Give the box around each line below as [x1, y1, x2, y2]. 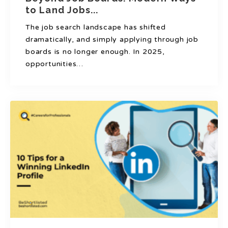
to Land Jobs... [25, 5, 99, 16]
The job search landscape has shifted [25, 23, 166, 32]
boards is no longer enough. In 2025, [25, 47, 165, 56]
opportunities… [25, 60, 84, 69]
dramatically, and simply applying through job [25, 35, 198, 44]
